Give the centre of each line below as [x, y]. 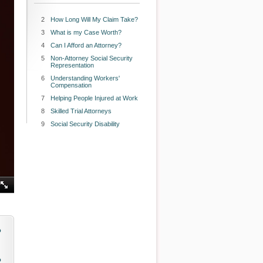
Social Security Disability [85, 124]
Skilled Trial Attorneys [81, 111]
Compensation [71, 85]
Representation [72, 65]
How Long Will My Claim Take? [94, 19]
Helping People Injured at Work [94, 98]
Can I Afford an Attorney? [86, 45]
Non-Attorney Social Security [92, 58]
